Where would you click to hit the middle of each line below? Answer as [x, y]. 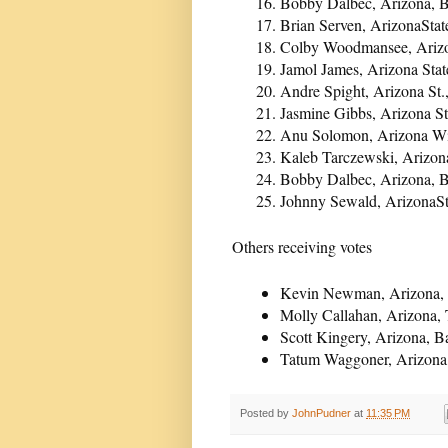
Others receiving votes [302, 246]
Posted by [266, 412]
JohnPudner [321, 412]
